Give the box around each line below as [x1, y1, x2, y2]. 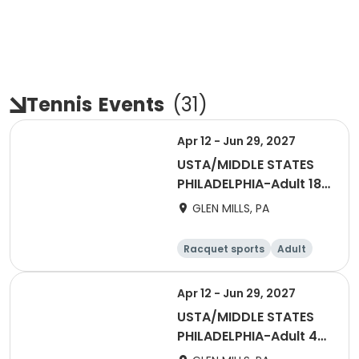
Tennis [26, 91, 92, 118]
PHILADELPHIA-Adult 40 [177, 327, 326, 345]
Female [222, 261, 260, 275]
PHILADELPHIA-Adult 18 [177, 175, 321, 193]
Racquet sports [184, 242, 264, 256]
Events [99, 91, 164, 118]
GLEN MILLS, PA [192, 200, 269, 216]
